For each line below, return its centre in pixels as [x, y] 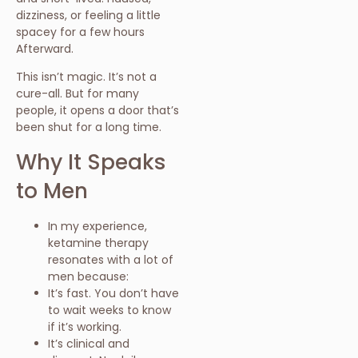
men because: [88, 276]
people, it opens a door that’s [97, 111]
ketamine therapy [98, 243]
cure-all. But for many [78, 94]
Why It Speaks [91, 161]
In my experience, [97, 226]
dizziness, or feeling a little [88, 15]
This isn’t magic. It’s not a [86, 77]
